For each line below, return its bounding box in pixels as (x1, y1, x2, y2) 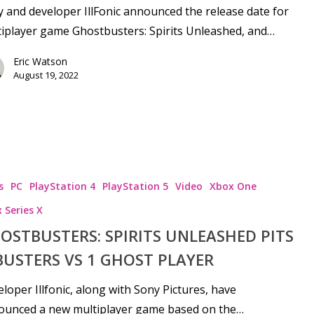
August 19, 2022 (13, 68, 78, 81)
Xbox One (209, 179, 257, 193)
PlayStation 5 (102, 179, 168, 193)
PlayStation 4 (29, 179, 95, 193)
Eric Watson (13, 54, 67, 68)
